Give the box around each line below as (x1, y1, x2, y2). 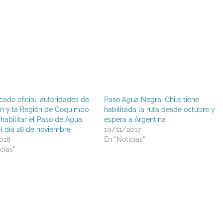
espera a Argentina (104, 115, 166, 123)
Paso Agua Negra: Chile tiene (104, 95, 199, 104)
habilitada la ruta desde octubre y (104, 105, 215, 113)
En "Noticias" (104, 135, 145, 143)
